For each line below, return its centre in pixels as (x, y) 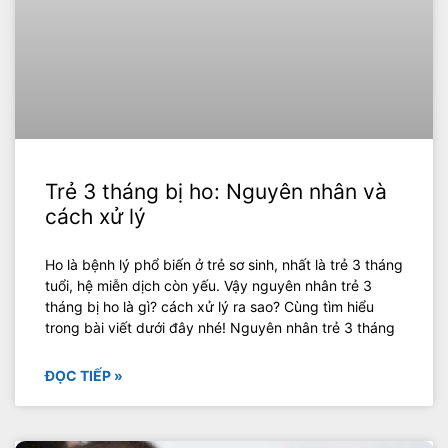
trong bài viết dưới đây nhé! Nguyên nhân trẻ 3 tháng (220, 328)
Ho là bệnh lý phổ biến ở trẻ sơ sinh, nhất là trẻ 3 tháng (224, 265)
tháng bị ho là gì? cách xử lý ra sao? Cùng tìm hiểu (209, 307)
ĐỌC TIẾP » (84, 376)
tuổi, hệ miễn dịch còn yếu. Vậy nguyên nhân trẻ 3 (208, 286)
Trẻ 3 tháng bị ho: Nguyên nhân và (216, 192)
